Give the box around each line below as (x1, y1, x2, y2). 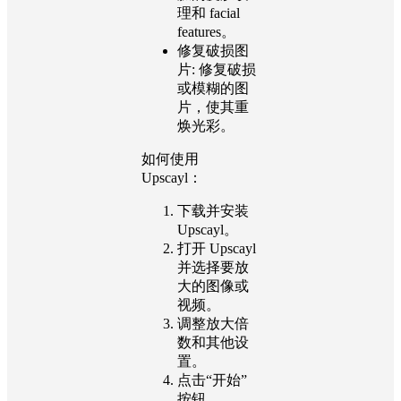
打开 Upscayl (177, 240, 256, 256)
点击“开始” (177, 371, 247, 388)
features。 (177, 23, 235, 39)
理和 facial (177, 4, 240, 21)
